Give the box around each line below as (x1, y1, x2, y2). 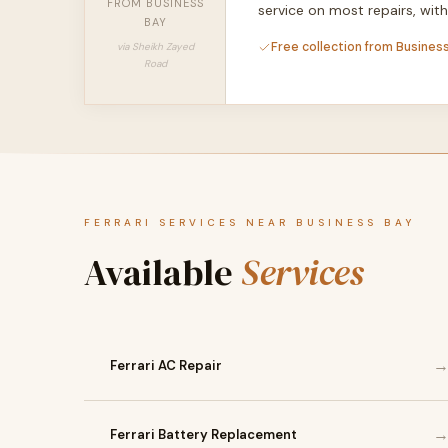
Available (84, 248, 241, 297)
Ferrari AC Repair (110, 357, 222, 374)
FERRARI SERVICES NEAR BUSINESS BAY (84, 216, 415, 229)
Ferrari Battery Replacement (110, 426, 297, 443)
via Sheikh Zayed (116, 40, 194, 53)
